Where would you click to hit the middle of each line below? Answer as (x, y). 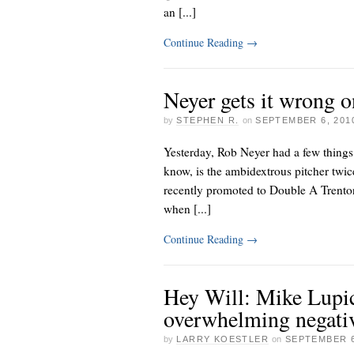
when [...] (187, 209)
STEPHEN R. (208, 120)
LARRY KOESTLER (223, 339)
